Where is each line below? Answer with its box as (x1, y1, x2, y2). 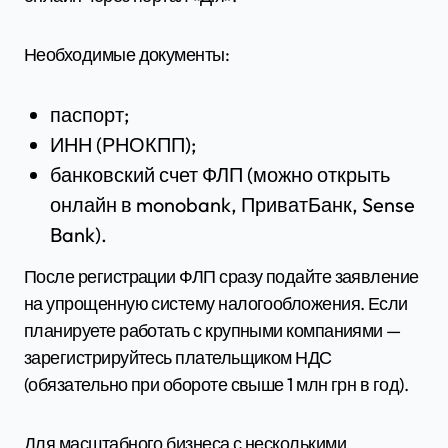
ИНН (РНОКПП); (49, 131, 196, 157)
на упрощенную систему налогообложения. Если (24, 291, 408, 315)
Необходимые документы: (24, 42, 230, 66)
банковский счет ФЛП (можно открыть (49, 161, 390, 187)
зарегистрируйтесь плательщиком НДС (24, 345, 332, 369)
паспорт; (49, 101, 129, 127)
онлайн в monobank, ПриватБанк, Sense (49, 191, 415, 217)
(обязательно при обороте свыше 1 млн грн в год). (24, 372, 409, 396)
